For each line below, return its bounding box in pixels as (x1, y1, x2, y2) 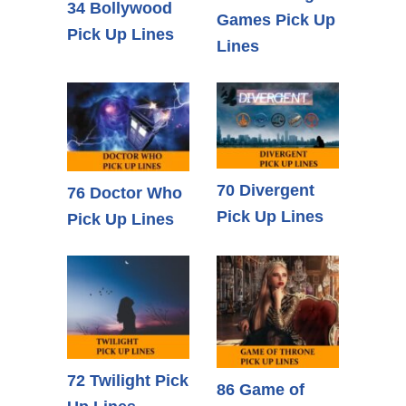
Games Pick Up (217, 10, 335, 29)
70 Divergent (217, 181, 314, 200)
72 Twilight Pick (67, 372, 188, 391)
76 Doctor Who (67, 183, 182, 202)
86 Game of (217, 381, 304, 400)
